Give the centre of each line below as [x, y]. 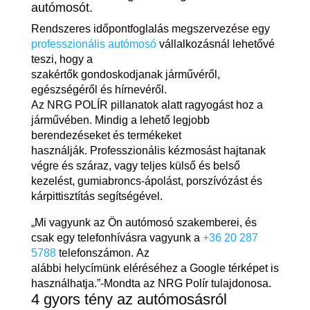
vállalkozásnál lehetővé [215, 44]
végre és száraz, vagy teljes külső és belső [135, 166]
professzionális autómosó [93, 44]
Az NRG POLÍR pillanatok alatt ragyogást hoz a [147, 105]
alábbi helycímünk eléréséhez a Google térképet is [155, 268]
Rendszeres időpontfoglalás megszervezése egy [150, 29]
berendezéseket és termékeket [106, 136]
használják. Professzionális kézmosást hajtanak [148, 151]
